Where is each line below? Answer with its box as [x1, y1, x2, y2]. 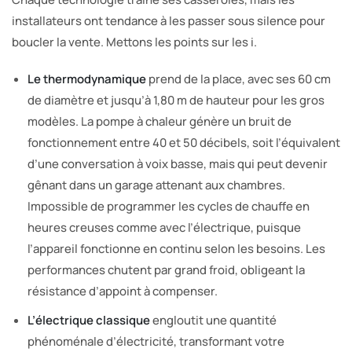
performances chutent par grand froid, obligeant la [27, 261, 305, 278]
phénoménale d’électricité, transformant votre [27, 332, 284, 350]
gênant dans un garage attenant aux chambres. [27, 176, 285, 193]
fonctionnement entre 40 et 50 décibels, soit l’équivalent [27, 134, 340, 151]
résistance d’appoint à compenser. [27, 282, 218, 299]
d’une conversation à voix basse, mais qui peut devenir [27, 155, 328, 172]
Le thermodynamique [27, 70, 146, 87]
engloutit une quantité [150, 311, 277, 328]
